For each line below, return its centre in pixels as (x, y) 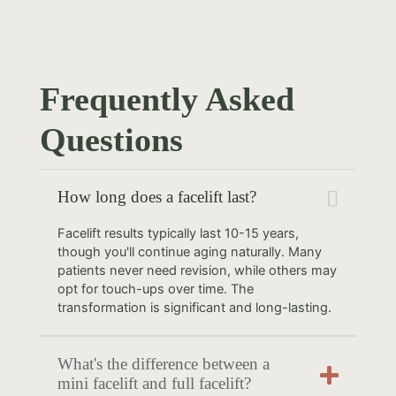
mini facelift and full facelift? (154, 383)
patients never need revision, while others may (197, 270)
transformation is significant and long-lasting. (194, 307)
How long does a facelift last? (156, 196)
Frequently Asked (167, 99)
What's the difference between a (163, 363)
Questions (111, 139)
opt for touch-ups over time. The (155, 289)
